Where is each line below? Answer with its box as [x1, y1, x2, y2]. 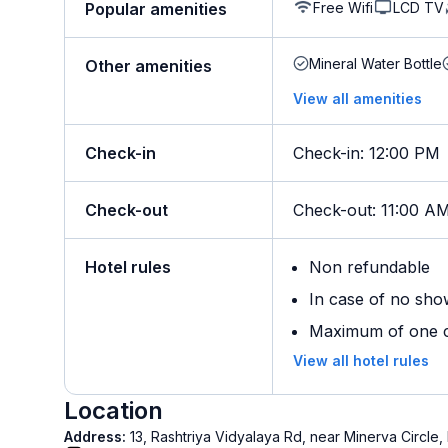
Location [64, 396, 163, 425]
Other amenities [85, 56, 212, 76]
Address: [64, 428, 130, 445]
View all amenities [293, 90, 422, 107]
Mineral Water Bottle [309, 55, 442, 72]
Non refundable [309, 257, 430, 277]
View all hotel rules [293, 352, 429, 369]
